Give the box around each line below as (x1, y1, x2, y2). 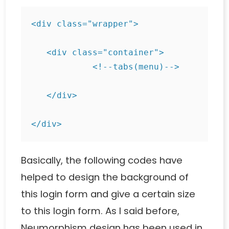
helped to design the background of (21, 171, 189, 184)
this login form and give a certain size (21, 188, 196, 201)
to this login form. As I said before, (21, 204, 180, 218)
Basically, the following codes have (21, 154, 183, 167)
